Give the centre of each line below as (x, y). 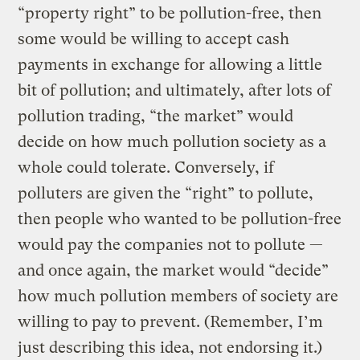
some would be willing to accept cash (154, 39)
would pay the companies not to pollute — (171, 244)
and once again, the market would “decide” (174, 270)
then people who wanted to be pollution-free (180, 219)
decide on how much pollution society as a (172, 141)
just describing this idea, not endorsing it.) (170, 347)
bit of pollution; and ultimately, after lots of (175, 90)
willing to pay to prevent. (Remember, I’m (171, 321)
